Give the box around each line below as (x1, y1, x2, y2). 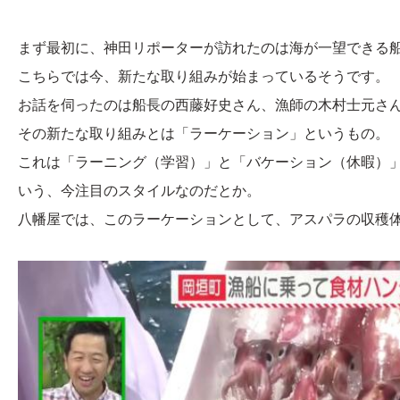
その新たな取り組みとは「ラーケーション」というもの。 (18, 126, 389, 142)
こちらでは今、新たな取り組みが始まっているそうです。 (18, 69, 389, 85)
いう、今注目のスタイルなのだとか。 (18, 183, 261, 199)
